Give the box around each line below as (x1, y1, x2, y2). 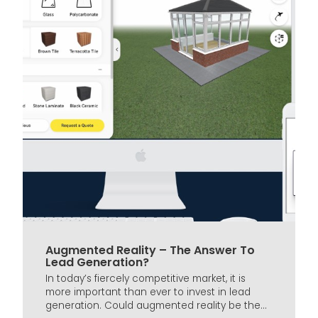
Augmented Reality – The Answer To (45, 242, 255, 259)
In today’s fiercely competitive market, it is (45, 272, 246, 286)
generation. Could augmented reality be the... (45, 299, 267, 313)
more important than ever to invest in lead (45, 285, 251, 300)
